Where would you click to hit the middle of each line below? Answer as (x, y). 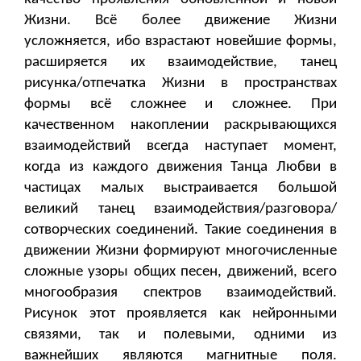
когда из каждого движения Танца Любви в (180, 168)
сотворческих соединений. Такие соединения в (180, 230)
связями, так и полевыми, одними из (180, 335)
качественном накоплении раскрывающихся (180, 126)
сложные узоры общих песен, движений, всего (180, 272)
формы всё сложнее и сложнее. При (180, 105)
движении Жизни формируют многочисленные (180, 251)
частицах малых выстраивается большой (180, 189)
